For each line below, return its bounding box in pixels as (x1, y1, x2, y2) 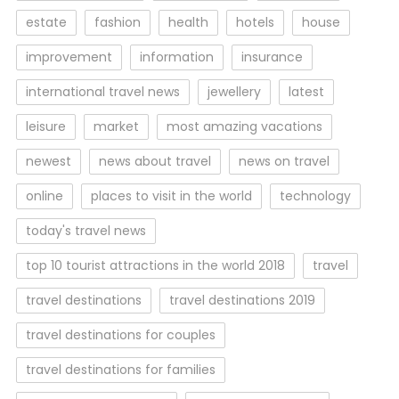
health (167, 13, 208, 31)
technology (279, 187, 351, 205)
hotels (235, 13, 274, 31)
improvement (25, 48, 112, 66)
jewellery (207, 83, 261, 101)
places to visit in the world (90, 187, 252, 205)
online (25, 187, 63, 205)
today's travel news (25, 222, 146, 240)
